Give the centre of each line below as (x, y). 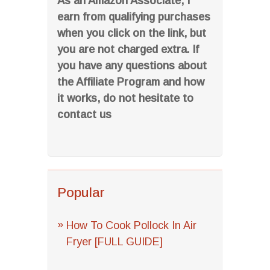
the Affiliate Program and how (131, 82)
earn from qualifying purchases (134, 17)
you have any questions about (132, 66)
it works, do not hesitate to (125, 98)
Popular (81, 193)
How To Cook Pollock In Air (131, 225)
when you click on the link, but (132, 33)
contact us (84, 115)
